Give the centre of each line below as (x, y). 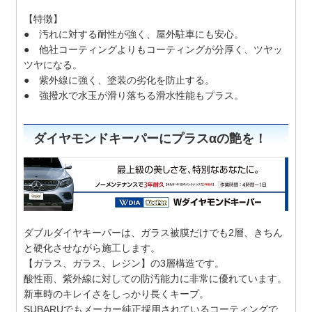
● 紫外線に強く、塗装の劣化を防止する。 (119, 80)
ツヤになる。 (53, 64)
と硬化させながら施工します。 (92, 248)
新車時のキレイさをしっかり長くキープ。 (117, 294)
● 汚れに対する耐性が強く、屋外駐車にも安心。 (134, 34)
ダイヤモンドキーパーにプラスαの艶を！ (150, 138)
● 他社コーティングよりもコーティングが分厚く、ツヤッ (154, 49)
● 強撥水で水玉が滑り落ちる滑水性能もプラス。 (134, 95)
